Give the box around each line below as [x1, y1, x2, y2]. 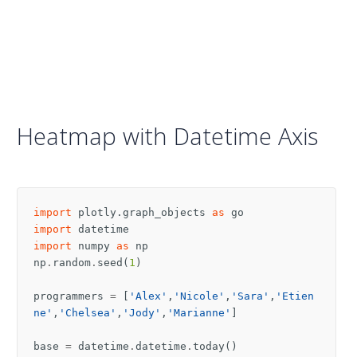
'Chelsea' [59, 306, 116, 319]
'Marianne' [167, 306, 231, 319]
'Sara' [231, 289, 269, 302]
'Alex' [129, 289, 167, 302]
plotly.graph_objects [78, 206, 206, 218]
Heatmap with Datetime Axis [17, 120, 318, 151]
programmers [33, 289, 104, 302]
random [53, 256, 91, 269]
